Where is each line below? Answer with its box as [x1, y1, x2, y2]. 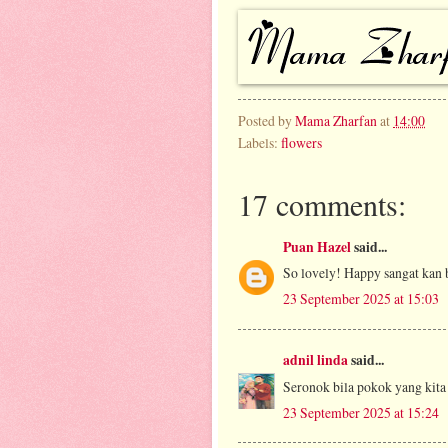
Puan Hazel [283, 236, 351, 257]
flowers [281, 132, 322, 152]
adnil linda [283, 349, 348, 370]
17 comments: [238, 183, 406, 224]
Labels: [238, 132, 281, 152]
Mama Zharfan [295, 110, 377, 130]
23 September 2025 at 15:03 [283, 289, 439, 309]
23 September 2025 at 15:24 [283, 402, 439, 422]
